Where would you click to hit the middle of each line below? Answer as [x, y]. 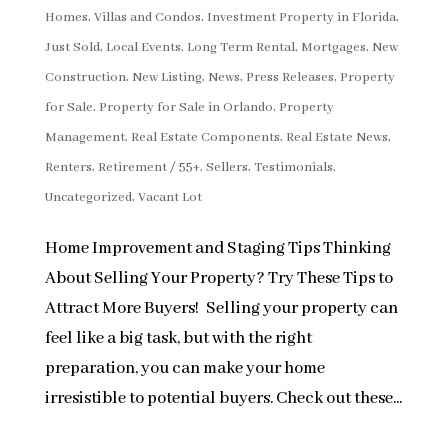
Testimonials [293, 168]
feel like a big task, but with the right [178, 339]
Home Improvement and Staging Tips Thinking [217, 249]
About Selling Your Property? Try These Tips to [218, 279]
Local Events [143, 48]
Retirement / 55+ [148, 168]
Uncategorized [88, 198]
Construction [85, 78]
